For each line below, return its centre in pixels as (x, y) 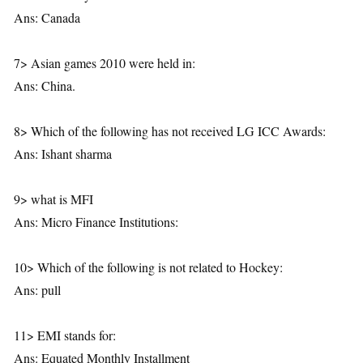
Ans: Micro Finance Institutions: (96, 221)
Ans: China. (45, 85)
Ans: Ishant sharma (63, 153)
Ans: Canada (47, 17)
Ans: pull (37, 289)
